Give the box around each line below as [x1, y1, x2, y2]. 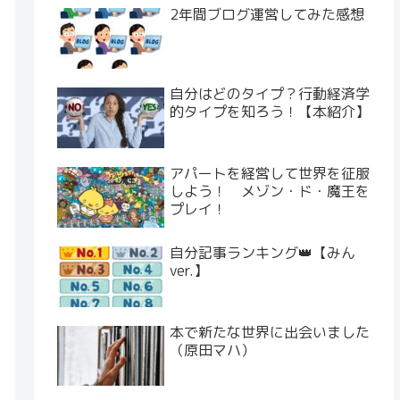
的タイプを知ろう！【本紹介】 [170, 101, 371, 121]
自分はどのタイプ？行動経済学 [170, 83, 371, 104]
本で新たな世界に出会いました [170, 321, 371, 342]
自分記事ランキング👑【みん [170, 242, 356, 262]
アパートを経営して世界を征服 [170, 162, 371, 183]
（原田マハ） [170, 339, 256, 360]
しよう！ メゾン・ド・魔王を [170, 180, 371, 201]
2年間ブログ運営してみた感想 [170, 4, 365, 24]
